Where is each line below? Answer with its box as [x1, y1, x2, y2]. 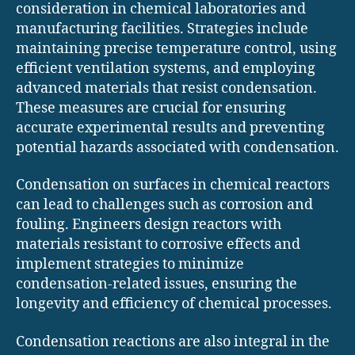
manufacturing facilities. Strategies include [16, 19, 308, 38]
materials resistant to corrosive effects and [16, 235, 300, 254]
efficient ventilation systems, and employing [16, 59, 315, 78]
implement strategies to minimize [16, 255, 244, 274]
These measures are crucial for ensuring [16, 98, 286, 117]
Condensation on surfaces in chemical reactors [16, 176, 330, 195]
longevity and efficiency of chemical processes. [16, 295, 332, 314]
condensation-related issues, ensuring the [16, 275, 297, 294]
